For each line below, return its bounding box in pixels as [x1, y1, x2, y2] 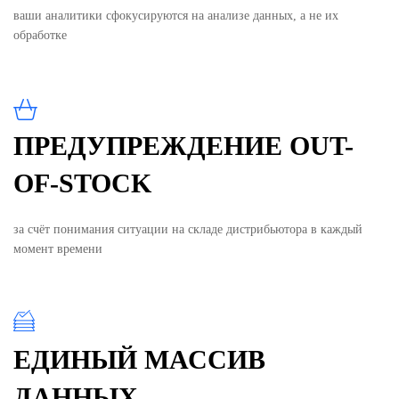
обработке [13, 28, 67, 42]
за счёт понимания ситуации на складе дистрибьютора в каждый [13, 222, 362, 236]
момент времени [13, 241, 102, 256]
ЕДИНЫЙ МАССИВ [13, 344, 265, 374]
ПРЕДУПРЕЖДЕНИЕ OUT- [13, 130, 354, 160]
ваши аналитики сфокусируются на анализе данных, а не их [13, 8, 338, 22]
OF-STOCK [13, 167, 151, 198]
